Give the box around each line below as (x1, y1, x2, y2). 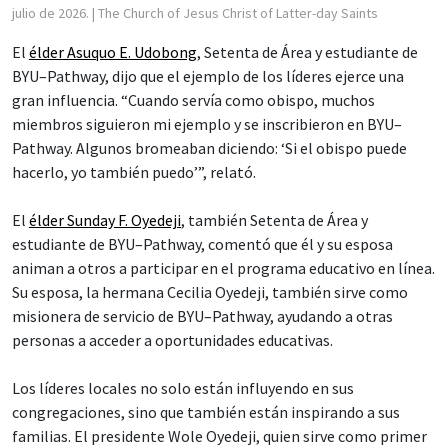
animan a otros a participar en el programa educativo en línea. (12, 257, 435, 278)
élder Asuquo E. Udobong (29, 41, 197, 62)
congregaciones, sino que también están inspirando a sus (12, 401, 400, 422)
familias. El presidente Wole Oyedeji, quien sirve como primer (12, 425, 427, 446)
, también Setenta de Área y (181, 209, 368, 230)
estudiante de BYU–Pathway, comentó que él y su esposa (12, 233, 393, 254)
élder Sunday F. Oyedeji (29, 209, 181, 230)
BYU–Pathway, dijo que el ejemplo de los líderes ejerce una (12, 65, 404, 86)
